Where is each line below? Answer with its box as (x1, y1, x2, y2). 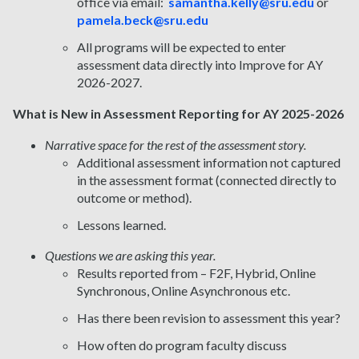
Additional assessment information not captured (77, 155, 341, 171)
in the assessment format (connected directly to (77, 172, 337, 188)
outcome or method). (77, 190, 192, 206)
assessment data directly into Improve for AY (77, 57, 323, 73)
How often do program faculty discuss (77, 337, 287, 353)
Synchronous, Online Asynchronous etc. (77, 283, 290, 299)
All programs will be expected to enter (77, 39, 286, 55)
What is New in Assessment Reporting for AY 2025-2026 (13, 106, 344, 122)
